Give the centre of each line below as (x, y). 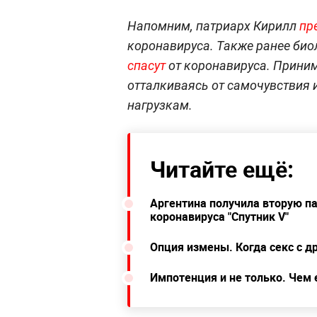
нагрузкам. (160, 105)
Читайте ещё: (222, 168)
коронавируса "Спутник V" (219, 216)
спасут (146, 65)
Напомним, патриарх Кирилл (213, 25)
